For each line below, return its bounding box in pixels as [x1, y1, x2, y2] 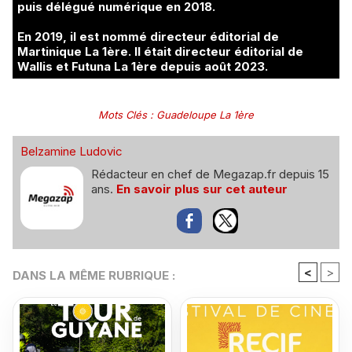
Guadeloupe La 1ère [156, 108, 254, 122]
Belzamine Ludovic [20, 144, 123, 159]
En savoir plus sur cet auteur [116, 181, 288, 197]
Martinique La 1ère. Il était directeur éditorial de [17, 44, 303, 60]
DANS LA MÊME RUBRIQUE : [13, 268, 175, 284]
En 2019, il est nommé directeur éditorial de [17, 29, 279, 45]
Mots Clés [98, 108, 147, 122]
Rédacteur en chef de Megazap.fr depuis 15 [91, 167, 329, 182]
